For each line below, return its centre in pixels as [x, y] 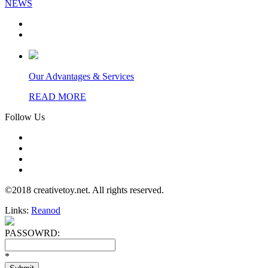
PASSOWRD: [32, 233]
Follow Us [25, 117]
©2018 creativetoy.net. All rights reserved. [84, 190]
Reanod [46, 210]
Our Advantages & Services [81, 76]
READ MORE [57, 96]
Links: [18, 210]
